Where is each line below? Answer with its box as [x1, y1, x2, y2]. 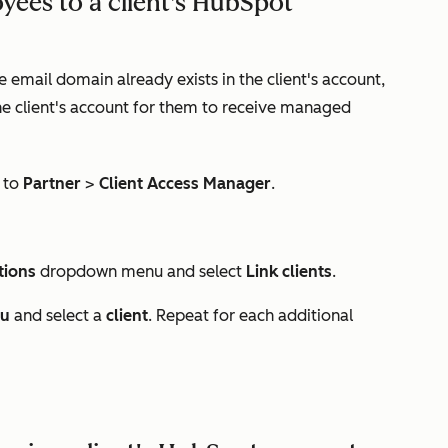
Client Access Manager [99, 174, 271, 193]
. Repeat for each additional [148, 306, 353, 325]
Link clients [246, 262, 332, 281]
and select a [14, 306, 106, 325]
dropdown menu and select [36, 262, 246, 281]
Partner [23, 174, 81, 193]
